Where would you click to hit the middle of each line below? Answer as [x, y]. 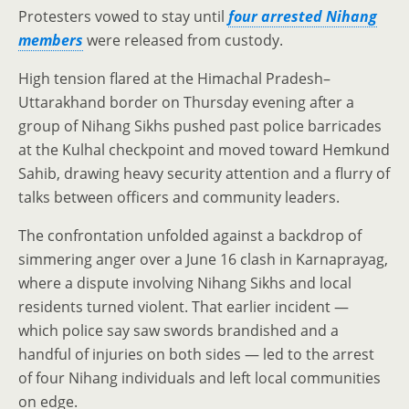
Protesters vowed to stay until [123, 16]
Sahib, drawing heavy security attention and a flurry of [204, 173]
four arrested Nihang [303, 16]
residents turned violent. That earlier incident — [184, 307]
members [51, 40]
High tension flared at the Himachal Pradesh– [174, 79]
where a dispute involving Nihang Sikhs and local [185, 283]
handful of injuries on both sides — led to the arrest [196, 354]
